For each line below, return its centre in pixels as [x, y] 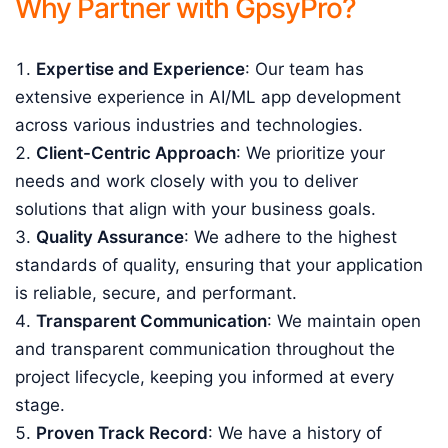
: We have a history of [295, 433]
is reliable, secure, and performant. [156, 293]
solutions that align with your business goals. [195, 209]
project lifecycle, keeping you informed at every [204, 377]
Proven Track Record [122, 433]
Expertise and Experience [140, 69]
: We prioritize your [310, 153]
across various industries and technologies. [189, 125]
